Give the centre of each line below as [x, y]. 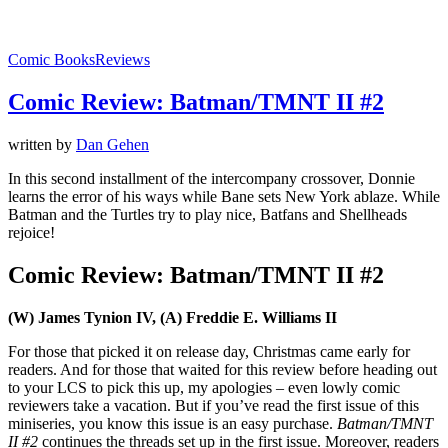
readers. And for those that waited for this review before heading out [222, 369]
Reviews [122, 60]
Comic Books [51, 60]
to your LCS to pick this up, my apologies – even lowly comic [204, 387]
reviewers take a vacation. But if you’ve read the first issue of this [213, 405]
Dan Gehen [112, 145]
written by [42, 145]
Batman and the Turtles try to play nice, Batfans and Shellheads [207, 215]
